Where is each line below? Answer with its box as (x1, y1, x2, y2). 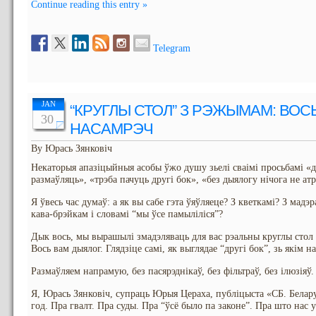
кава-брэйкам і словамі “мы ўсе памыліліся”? (31, 208, 223, 219)
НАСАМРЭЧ (70, 119, 153, 138)
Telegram (153, 42, 190, 54)
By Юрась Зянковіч (31, 142, 112, 154)
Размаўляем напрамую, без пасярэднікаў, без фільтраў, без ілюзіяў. (31, 265, 314, 276)
